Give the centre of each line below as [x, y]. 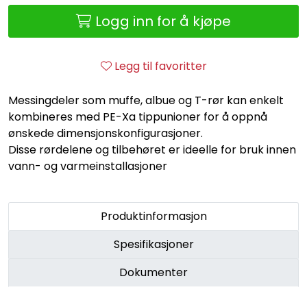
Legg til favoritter [160, 66]
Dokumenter [153, 272]
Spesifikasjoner [153, 244]
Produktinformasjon [153, 216]
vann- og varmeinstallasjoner [88, 166]
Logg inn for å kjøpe [163, 21]
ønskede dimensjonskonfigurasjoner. [106, 133]
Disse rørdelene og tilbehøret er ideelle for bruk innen [152, 149]
